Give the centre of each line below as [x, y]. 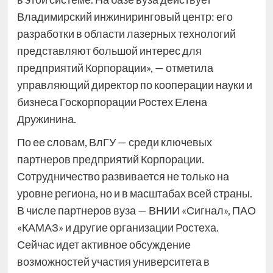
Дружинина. [46, 119]
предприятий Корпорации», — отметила [115, 68]
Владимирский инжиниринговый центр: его [125, 17]
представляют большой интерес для [109, 51]
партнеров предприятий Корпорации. [110, 159]
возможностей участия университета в [113, 262]
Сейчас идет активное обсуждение [104, 245]
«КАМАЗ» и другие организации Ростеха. [118, 228]
